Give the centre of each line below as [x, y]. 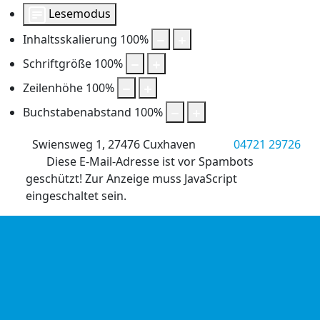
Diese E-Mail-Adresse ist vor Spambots [150, 162]
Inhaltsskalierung [70, 40]
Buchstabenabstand [77, 112]
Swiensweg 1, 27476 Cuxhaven [113, 145]
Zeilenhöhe [53, 88]
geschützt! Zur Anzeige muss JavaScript [132, 179]
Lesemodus [80, 14]
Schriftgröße [57, 64]
